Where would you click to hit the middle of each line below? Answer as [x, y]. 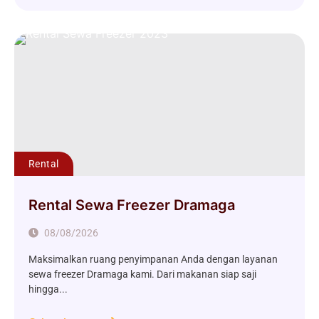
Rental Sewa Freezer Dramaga [132, 205]
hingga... [48, 289]
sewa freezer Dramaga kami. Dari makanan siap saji [142, 274]
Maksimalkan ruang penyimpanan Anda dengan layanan [153, 260]
